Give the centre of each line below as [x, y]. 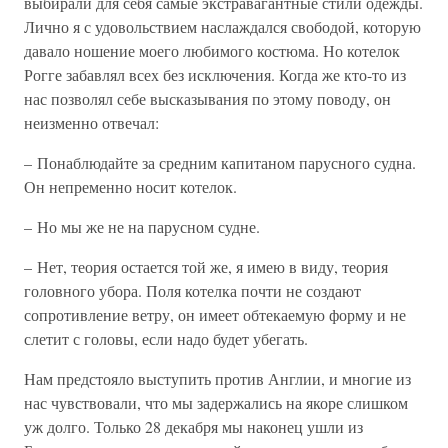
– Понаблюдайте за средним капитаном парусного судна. [220, 162]
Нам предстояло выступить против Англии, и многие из [217, 378]
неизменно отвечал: [91, 122]
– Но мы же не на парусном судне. [142, 226]
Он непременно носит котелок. [130, 186]
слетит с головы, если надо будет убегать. [166, 338]
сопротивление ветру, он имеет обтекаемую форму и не [215, 314]
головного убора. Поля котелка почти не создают [192, 290]
